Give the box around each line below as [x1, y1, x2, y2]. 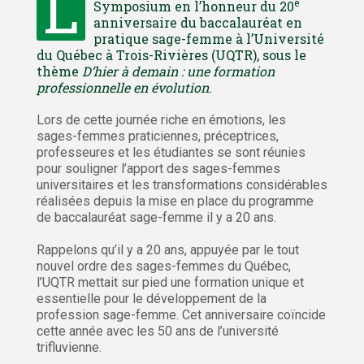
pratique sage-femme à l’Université [93, 30, 324, 48]
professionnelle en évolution [37, 79, 209, 97]
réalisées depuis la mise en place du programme [37, 193, 314, 210]
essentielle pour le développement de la [37, 291, 266, 307]
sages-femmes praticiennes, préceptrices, [37, 128, 279, 145]
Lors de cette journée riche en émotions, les [37, 112, 286, 128]
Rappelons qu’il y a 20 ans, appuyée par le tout [37, 242, 299, 258]
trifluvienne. [37, 340, 102, 356]
